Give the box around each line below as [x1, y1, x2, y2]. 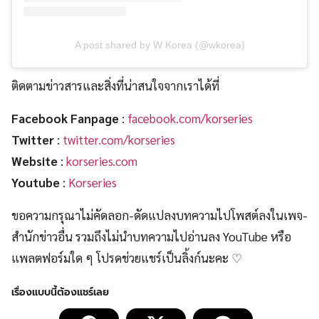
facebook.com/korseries [127, 110, 253, 127]
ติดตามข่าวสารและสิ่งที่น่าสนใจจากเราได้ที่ [11, 78, 219, 94]
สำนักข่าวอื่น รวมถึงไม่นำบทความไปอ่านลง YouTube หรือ [11, 229, 291, 245]
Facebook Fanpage [11, 110, 119, 127]
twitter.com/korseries [63, 132, 175, 148]
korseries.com [66, 153, 137, 169]
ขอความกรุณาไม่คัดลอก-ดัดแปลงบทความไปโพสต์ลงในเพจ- [11, 207, 308, 224]
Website [11, 153, 58, 169]
